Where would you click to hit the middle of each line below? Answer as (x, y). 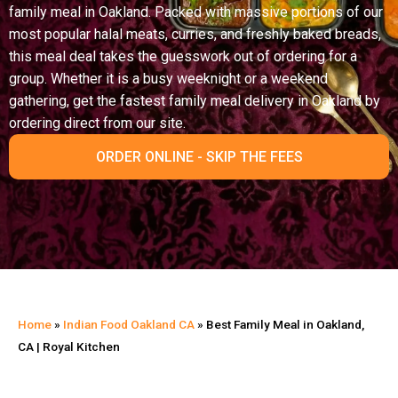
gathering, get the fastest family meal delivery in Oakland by (195, 100)
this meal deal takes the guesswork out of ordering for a (183, 56)
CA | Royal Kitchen (69, 346)
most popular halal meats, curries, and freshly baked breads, (195, 34)
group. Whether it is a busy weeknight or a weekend (168, 78)
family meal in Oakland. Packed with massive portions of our (196, 12)
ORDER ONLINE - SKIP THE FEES (199, 156)
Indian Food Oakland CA (129, 324)
